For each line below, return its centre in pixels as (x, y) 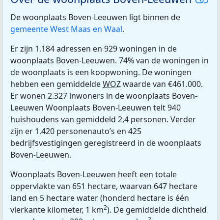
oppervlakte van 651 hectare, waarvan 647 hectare (104, 186)
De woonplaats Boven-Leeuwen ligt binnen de (95, 17)
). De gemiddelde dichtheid (157, 210)
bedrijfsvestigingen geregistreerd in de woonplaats (106, 143)
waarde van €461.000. (162, 84)
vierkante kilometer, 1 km (57, 210)
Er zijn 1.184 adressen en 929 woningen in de (94, 49)
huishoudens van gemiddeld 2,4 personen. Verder (103, 120)
